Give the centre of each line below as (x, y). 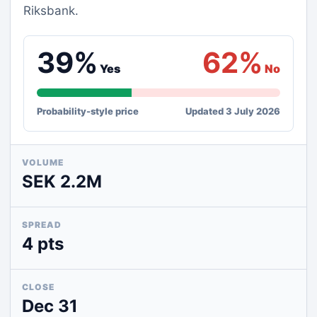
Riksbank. (51, 11)
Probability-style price (88, 111)
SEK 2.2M (62, 181)
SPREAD (42, 225)
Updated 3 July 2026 (233, 111)
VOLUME (43, 162)
